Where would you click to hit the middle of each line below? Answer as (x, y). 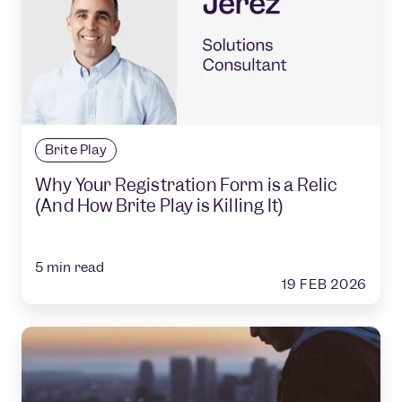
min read (75, 268)
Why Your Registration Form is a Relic (187, 186)
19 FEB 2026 (324, 285)
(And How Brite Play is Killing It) (160, 206)
